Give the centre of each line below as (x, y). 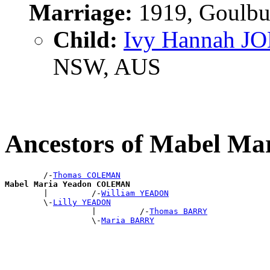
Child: (85, 40)
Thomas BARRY (178, 212)
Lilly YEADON (82, 202)
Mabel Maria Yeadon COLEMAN (67, 184)
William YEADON (135, 193)
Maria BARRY (128, 221)
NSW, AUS (107, 67)
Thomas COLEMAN (87, 175)
